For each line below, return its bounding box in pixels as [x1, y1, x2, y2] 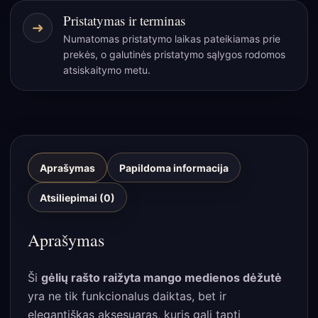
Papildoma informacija [119, 161, 229, 174]
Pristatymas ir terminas [63, 11, 185, 29]
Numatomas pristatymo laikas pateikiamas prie [63, 33, 280, 45]
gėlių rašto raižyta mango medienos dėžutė [41, 270, 282, 285]
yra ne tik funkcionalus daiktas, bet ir [28, 288, 226, 303]
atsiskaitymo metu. [63, 64, 150, 76]
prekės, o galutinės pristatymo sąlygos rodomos [63, 48, 285, 60]
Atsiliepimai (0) [40, 191, 115, 204]
